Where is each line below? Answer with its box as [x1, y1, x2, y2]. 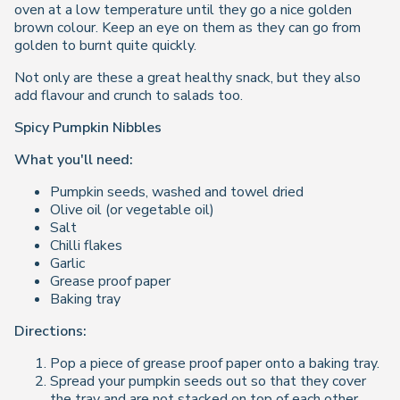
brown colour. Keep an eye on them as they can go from [14, 18, 361, 37]
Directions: [14, 321, 87, 341]
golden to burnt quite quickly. [14, 36, 196, 55]
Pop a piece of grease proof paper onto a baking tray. [50, 354, 379, 373]
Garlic [50, 254, 85, 273]
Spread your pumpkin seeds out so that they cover [50, 371, 366, 391]
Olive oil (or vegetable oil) [50, 200, 214, 220]
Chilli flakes [50, 236, 122, 255]
